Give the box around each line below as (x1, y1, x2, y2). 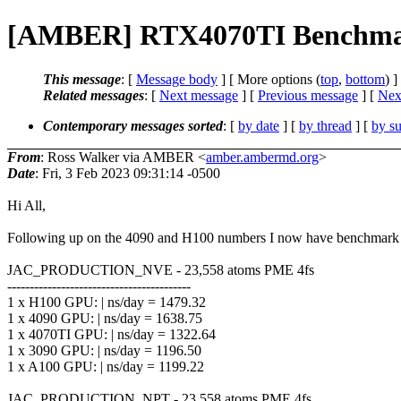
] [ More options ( (218, 71, 320, 87)
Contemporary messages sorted (43, 117, 223, 133)
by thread (299, 117, 352, 133)
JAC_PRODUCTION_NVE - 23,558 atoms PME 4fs (7, 261, 314, 277)
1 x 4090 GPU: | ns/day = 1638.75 (7, 310, 202, 326)
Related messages (43, 87, 144, 103)
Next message (159, 87, 238, 103)
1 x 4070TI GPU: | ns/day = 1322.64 (7, 326, 216, 342)
